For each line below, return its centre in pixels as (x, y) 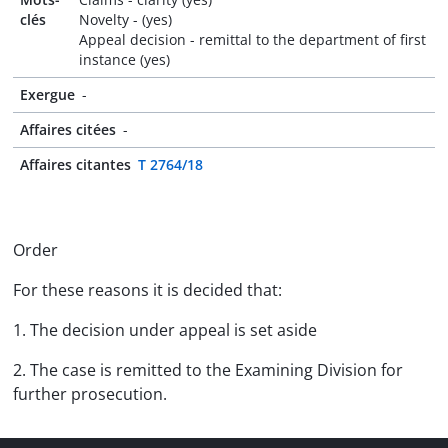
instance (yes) (125, 59)
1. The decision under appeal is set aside (165, 330)
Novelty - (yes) (126, 19)
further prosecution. (90, 394)
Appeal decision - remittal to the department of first (253, 39)
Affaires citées (68, 129)
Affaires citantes (75, 164)
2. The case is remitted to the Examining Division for (208, 370)
